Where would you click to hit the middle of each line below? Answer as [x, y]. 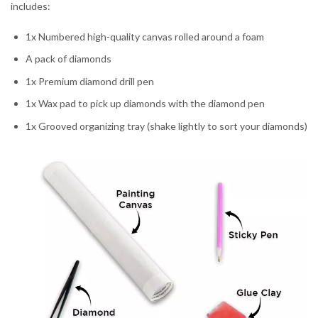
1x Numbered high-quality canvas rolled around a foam [145, 36]
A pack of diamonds [68, 59]
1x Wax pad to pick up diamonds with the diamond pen [145, 104]
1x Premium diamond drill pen [90, 81]
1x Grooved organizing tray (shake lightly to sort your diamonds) [166, 126]
